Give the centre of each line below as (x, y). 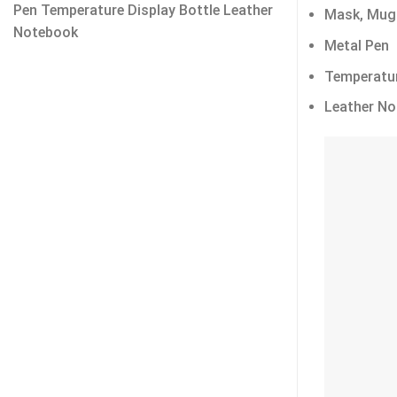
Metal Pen (357, 45)
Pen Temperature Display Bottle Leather (143, 10)
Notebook (46, 32)
